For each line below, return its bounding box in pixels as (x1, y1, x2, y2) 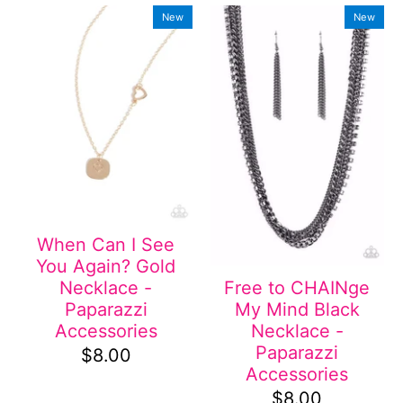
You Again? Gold (36, 255, 176, 278)
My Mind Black (234, 299, 360, 321)
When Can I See (37, 234, 175, 256)
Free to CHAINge (224, 277, 371, 300)
